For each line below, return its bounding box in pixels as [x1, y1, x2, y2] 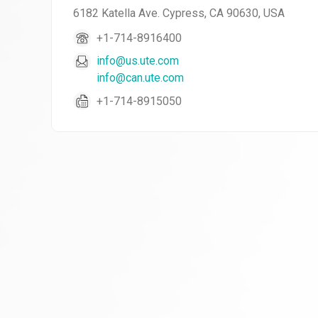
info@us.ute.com [97, 54, 179, 67]
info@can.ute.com [97, 71, 184, 84]
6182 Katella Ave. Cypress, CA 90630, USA [73, 6, 285, 20]
